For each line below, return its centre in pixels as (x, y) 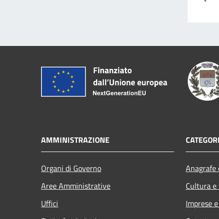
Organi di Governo (71, 168)
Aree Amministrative (76, 186)
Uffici (50, 203)
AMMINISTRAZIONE (75, 140)
